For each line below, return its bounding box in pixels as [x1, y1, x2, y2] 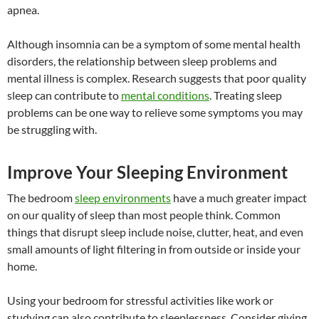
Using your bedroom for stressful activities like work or [7, 293, 273, 308]
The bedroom [7, 191, 75, 205]
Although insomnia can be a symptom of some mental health [7, 37, 300, 51]
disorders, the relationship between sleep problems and [7, 54, 277, 68]
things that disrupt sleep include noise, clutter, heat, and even [7, 225, 303, 239]
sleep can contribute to [7, 88, 121, 103]
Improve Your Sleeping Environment [7, 162, 288, 183]
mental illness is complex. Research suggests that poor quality [7, 71, 306, 85]
